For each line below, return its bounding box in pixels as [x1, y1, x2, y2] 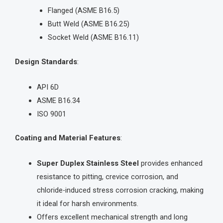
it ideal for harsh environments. [36, 199, 138, 208]
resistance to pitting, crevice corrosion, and [36, 172, 178, 181]
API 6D [36, 82, 59, 92]
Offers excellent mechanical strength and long [36, 212, 188, 222]
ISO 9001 [36, 109, 66, 118]
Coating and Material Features [15, 133, 120, 143]
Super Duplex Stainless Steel [36, 158, 139, 168]
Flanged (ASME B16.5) [47, 6, 119, 15]
